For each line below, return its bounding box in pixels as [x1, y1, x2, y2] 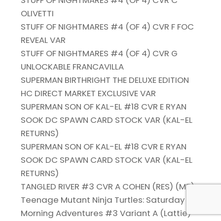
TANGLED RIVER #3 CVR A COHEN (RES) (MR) [21, 181, 195, 193]
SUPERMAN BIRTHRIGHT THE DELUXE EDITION [21, 74, 189, 86]
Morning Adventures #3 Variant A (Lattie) [21, 207, 191, 220]
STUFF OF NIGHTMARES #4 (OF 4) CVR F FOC [21, 21, 194, 33]
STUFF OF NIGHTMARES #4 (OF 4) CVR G [21, 47, 178, 60]
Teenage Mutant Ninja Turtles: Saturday [21, 194, 185, 206]
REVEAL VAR [21, 34, 66, 46]
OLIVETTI [21, 7, 54, 20]
